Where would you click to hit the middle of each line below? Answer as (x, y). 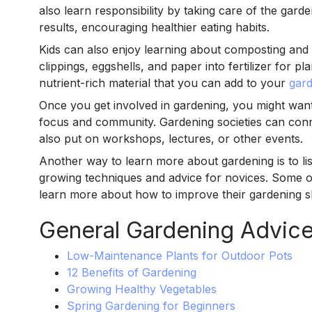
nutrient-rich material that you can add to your (162, 83)
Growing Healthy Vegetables (141, 289)
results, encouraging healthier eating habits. (154, 28)
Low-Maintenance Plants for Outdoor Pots (179, 256)
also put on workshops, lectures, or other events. (171, 139)
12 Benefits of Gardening (131, 273)
